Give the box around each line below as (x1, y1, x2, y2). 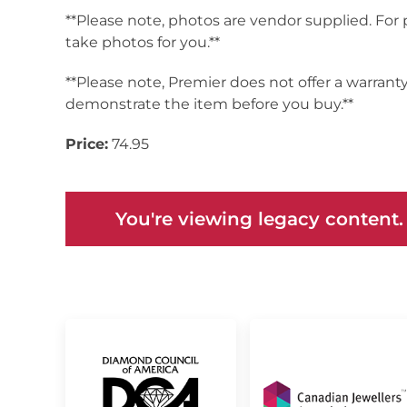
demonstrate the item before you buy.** (65, 95, 353, 113)
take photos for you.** (65, 34, 220, 51)
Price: (65, 135, 108, 153)
